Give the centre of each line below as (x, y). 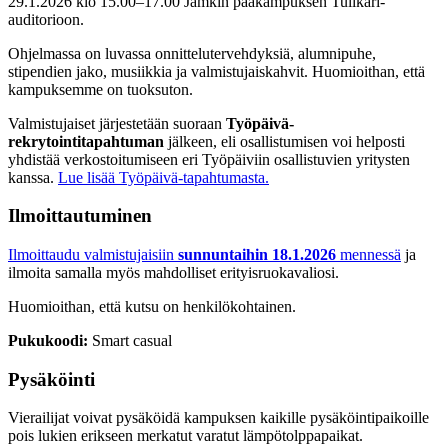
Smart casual (130, 340)
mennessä (370, 254)
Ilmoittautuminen (80, 216)
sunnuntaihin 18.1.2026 (259, 254)
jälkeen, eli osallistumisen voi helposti (284, 141)
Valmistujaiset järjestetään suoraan (117, 123)
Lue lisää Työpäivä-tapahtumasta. (163, 177)
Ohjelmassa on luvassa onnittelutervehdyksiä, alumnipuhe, (192, 53)
